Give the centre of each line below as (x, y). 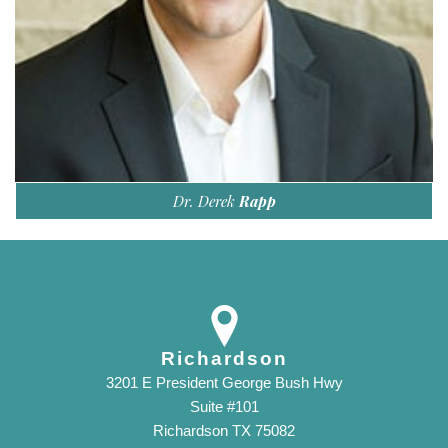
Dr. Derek (205, 201)
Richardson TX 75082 (224, 431)
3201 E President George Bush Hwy (224, 383)
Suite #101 (224, 407)
